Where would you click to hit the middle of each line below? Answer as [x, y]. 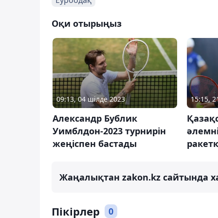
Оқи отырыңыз [87, 23]
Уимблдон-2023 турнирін [109, 131]
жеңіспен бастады [95, 143]
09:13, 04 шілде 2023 [91, 99]
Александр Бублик [95, 118]
